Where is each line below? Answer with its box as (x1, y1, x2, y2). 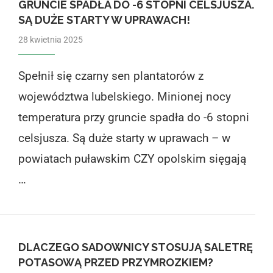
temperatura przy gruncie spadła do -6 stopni (18, 110, 249, 124)
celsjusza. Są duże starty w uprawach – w (18, 130, 230, 145)
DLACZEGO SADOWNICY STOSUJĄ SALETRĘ (18, 240, 253, 253)
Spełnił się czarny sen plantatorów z (18, 68, 204, 83)
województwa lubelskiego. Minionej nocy (18, 89, 231, 104)
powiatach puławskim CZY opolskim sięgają (18, 151, 246, 166)
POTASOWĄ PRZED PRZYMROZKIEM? (18, 255, 213, 269)
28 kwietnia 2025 (18, 34, 83, 44)
